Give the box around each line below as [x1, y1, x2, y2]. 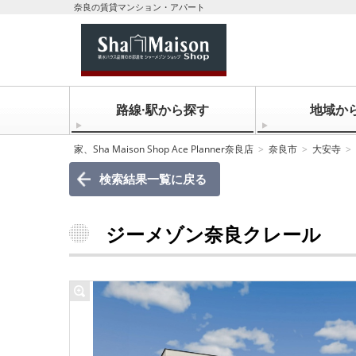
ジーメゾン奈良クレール [106, 221, 321, 247]
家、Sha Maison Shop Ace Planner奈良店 [74, 142, 253, 156]
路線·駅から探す [115, 101, 209, 118]
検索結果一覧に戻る [99, 171, 207, 187]
